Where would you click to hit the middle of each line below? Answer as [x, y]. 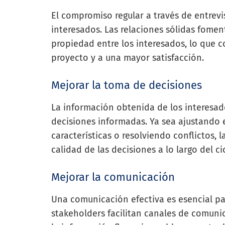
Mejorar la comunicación [113, 177]
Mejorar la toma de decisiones [127, 85]
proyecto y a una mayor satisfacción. [128, 58]
